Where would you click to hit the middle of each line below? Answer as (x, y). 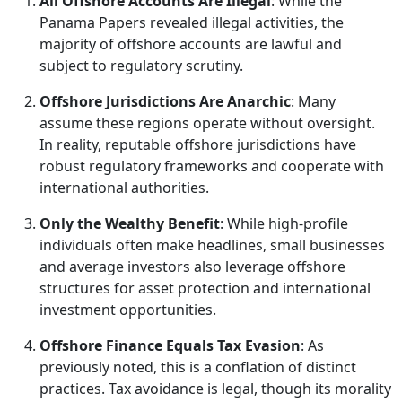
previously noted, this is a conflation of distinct (198, 367)
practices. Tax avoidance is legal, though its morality (215, 389)
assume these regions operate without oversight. (207, 123)
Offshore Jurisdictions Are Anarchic (165, 101)
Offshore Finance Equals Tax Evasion (170, 345)
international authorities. (124, 188)
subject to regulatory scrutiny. (141, 66)
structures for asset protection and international (205, 288)
